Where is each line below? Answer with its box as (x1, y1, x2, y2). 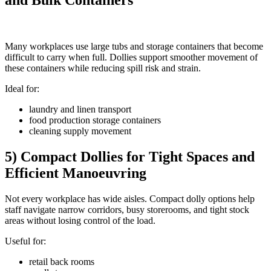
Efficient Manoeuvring (5, 165, 146, 181)
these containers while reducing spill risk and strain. (5, 63, 201, 74)
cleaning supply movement (29, 126, 131, 137)
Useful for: (5, 235, 46, 246)
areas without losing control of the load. (5, 215, 155, 226)
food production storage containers (29, 115, 161, 126)
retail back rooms (29, 256, 94, 267)
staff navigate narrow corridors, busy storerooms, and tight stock (5, 204, 249, 215)
